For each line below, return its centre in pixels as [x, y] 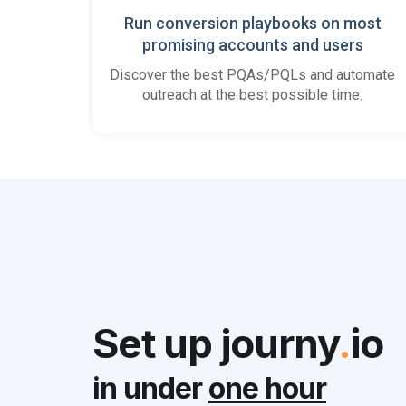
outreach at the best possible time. [253, 95]
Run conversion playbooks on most [252, 23]
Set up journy [215, 343]
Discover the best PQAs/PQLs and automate [253, 75]
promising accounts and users [252, 45]
